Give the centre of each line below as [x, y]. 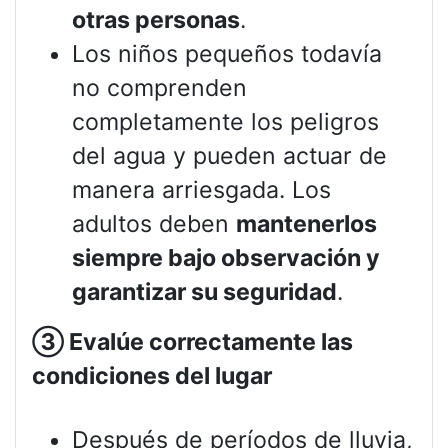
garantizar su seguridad [204, 292]
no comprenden [159, 88]
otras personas [156, 20]
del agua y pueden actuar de [229, 156]
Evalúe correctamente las [208, 342]
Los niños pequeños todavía [227, 54]
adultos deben [154, 224]
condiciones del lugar [152, 376]
